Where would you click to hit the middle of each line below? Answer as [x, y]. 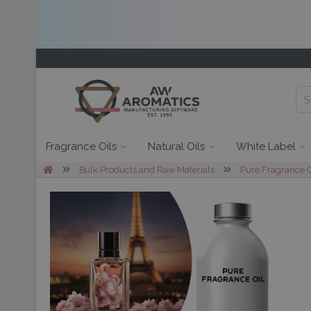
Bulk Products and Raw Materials [147, 170]
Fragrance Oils [81, 146]
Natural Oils [176, 146]
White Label [266, 146]
